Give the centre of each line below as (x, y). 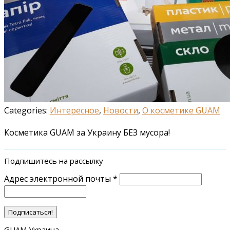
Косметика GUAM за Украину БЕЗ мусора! (87, 132)
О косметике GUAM (181, 110)
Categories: (27, 110)
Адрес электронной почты (59, 179)
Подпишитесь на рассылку (54, 161)
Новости (121, 110)
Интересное (74, 110)
